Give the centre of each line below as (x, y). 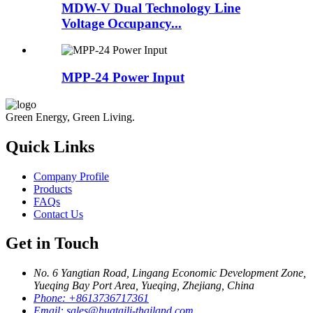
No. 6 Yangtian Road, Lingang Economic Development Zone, (170, 273)
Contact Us (58, 214)
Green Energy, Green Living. (70, 117)
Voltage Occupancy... (122, 23)
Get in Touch (52, 243)
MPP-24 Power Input (123, 78)
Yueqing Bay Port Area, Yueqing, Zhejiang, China (144, 286)
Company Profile (71, 176)
